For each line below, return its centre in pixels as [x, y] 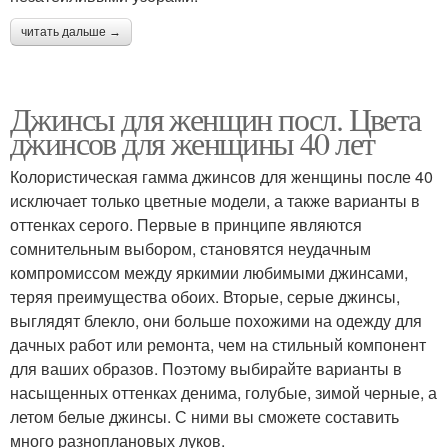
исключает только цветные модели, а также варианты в [215, 201]
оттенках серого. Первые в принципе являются [186, 225]
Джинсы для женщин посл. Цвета [215, 119]
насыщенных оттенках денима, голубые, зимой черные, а [223, 393]
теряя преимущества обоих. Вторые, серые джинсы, [205, 297]
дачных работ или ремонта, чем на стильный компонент [218, 345]
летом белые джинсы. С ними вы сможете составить [204, 417]
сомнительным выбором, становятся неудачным [190, 249]
